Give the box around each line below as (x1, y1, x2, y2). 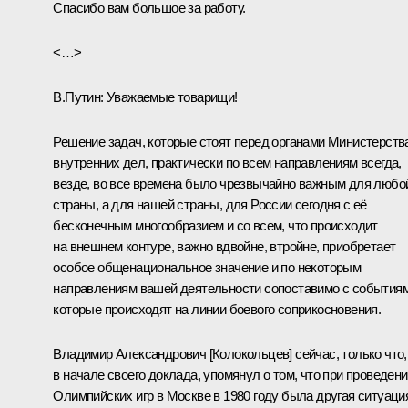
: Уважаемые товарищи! (100, 88, 238, 105)
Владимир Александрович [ (53, 345, 212, 362)
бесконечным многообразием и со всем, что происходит (53, 217, 378, 233)
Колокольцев (212, 345, 290, 362)
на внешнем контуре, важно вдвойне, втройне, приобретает (53, 238, 396, 254)
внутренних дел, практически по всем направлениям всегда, (53, 154, 402, 170)
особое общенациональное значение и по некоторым (53, 259, 362, 275)
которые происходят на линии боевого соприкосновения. (53, 301, 382, 317)
